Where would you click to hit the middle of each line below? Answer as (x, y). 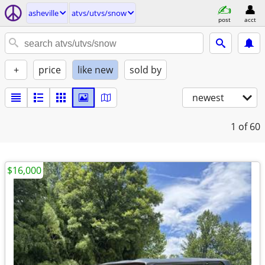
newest (208, 98)
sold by (146, 70)
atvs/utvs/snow (99, 13)
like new (95, 70)
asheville (43, 13)
